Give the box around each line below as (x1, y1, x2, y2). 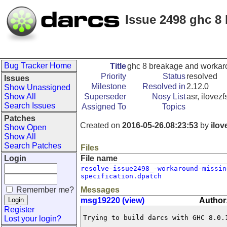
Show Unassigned (4, 83, 70, 92)
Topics (162, 102, 185, 111)
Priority (101, 72, 126, 81)
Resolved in (142, 82, 185, 91)
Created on (80, 121, 122, 130)
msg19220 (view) (81, 196, 144, 205)
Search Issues (4, 101, 55, 110)
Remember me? (16, 185, 74, 194)
